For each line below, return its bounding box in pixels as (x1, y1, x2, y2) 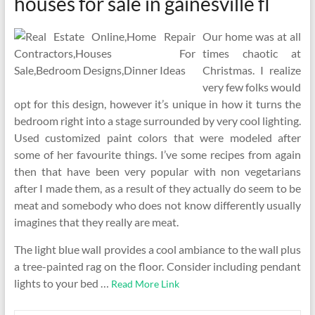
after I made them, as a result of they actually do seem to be (13, 181, 302, 195)
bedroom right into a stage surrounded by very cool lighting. (13, 114, 302, 127)
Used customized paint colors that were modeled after (13, 131, 302, 144)
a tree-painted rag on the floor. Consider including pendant (13, 259, 302, 273)
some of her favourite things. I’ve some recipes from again (13, 148, 302, 161)
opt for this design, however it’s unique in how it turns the (13, 97, 302, 110)
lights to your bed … (13, 276, 111, 290)
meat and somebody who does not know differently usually (13, 198, 302, 212)
